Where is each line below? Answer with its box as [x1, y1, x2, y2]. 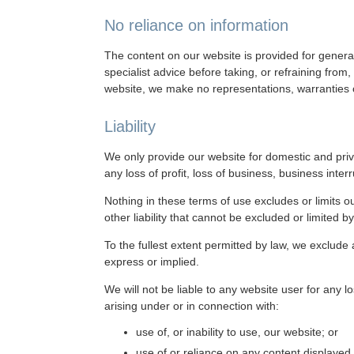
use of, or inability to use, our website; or [136, 326, 338, 338]
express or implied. [104, 255, 199, 268]
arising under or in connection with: [104, 299, 279, 312]
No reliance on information [104, 17, 288, 34]
